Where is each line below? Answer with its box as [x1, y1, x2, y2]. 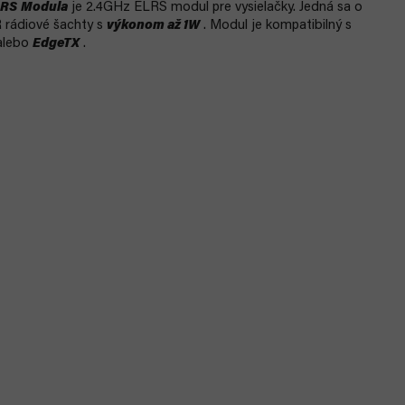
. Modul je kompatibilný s [200, 19, 352, 33]
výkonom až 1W [107, 19, 200, 33]
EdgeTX [33, 37, 80, 51]
